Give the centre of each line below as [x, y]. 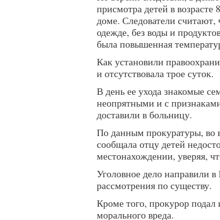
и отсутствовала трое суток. [155, 73]
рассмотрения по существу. [154, 185]
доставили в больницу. [144, 115]
